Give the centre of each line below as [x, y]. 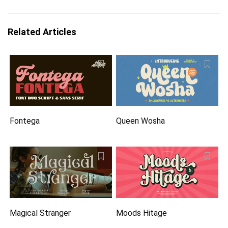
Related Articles [42, 32]
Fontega [25, 121]
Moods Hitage [142, 213]
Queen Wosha [141, 121]
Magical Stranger [40, 213]
